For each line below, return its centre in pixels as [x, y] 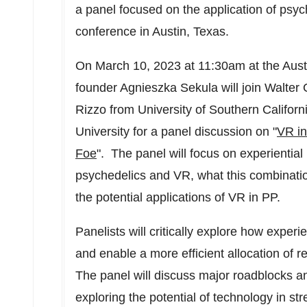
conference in [114, 32]
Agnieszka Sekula [169, 88]
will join [241, 88]
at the [264, 66]
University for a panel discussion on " [176, 132]
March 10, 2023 [138, 66]
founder [98, 88]
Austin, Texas [189, 32]
